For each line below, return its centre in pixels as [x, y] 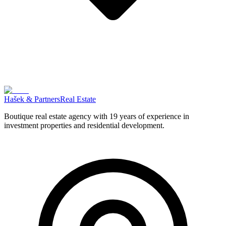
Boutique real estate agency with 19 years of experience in [97, 116]
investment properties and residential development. [84, 125]
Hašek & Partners [32, 99]
